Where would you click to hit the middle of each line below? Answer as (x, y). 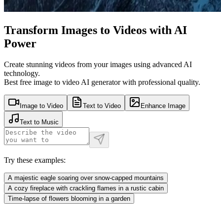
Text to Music (39, 122)
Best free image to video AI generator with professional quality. (102, 82)
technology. (22, 73)
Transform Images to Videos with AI (95, 30)
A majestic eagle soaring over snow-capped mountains (86, 178)
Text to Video (102, 106)
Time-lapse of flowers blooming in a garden (69, 198)
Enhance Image (163, 106)
